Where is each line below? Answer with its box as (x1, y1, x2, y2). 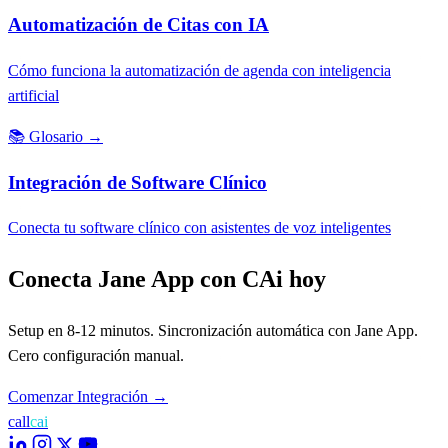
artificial (8, 86, 59, 104)
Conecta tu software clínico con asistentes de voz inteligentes (8, 219, 391, 237)
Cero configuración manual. (8, 347, 184, 365)
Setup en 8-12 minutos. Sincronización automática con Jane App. (8, 322, 418, 340)
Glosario (25, 127, 87, 145)
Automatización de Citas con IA (8, 14, 269, 36)
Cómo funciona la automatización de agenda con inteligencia (8, 61, 391, 79)
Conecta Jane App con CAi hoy (8, 266, 326, 293)
